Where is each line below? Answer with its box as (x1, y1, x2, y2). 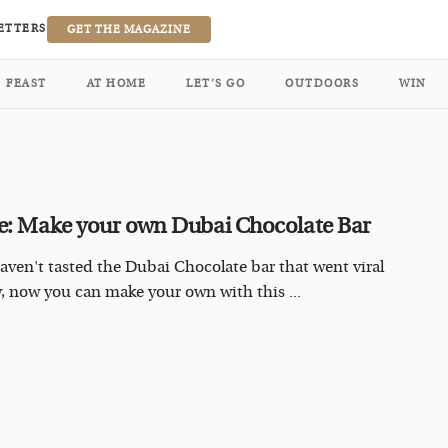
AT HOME (86, 77, 146, 90)
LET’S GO (186, 77, 245, 90)
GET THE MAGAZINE (66, 23, 191, 36)
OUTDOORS (285, 77, 359, 90)
